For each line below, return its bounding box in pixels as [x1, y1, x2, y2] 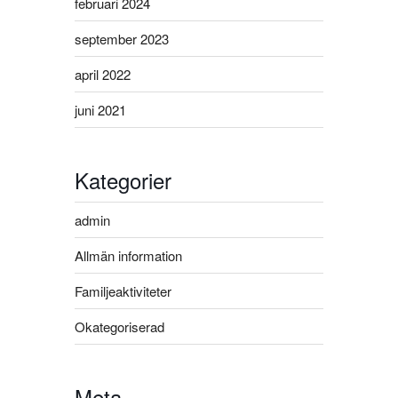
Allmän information [75, 245, 182, 265]
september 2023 [75, 28, 169, 48]
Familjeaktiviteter [75, 281, 171, 300]
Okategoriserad [75, 316, 164, 336]
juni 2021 [75, 99, 126, 119]
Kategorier [75, 164, 171, 196]
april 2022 [75, 64, 131, 84]
